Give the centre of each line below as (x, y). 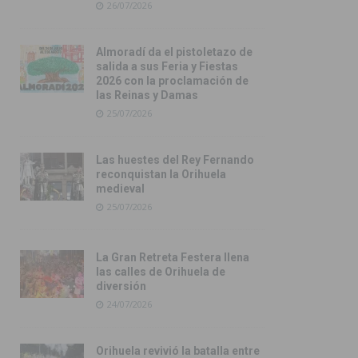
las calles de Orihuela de (161, 272)
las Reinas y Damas (147, 95)
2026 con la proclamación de (172, 81)
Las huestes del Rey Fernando (175, 160)
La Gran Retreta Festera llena (173, 258)
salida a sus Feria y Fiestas (167, 67)
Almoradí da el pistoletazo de (174, 52)
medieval (120, 189)
